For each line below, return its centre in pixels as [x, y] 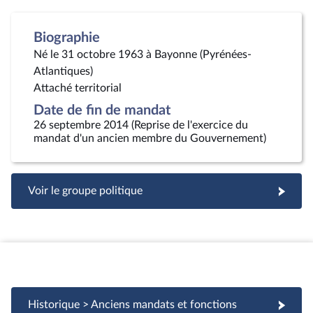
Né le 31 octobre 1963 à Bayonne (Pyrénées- [143, 54]
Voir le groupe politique [85, 191]
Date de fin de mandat [102, 110]
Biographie [67, 38]
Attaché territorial [78, 88]
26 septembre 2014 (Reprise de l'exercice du [141, 125]
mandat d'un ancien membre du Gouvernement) [150, 138]
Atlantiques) [63, 71]
